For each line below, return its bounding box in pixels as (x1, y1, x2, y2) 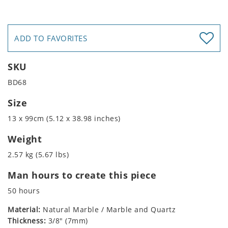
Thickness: (8, 216, 46, 226)
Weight (8, 133, 42, 146)
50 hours (8, 186, 40, 196)
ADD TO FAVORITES (14, 33, 87, 44)
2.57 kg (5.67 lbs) (8, 150, 69, 160)
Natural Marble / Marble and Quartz (40, 205, 176, 215)
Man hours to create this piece (8, 169, 156, 182)
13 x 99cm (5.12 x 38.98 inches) (8, 113, 121, 124)
